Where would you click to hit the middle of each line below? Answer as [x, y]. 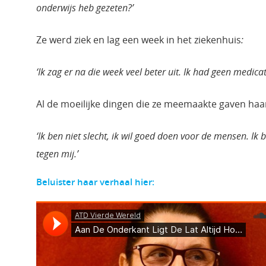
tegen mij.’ [57, 153]
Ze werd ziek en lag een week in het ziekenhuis [139, 39]
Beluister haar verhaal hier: [95, 182]
